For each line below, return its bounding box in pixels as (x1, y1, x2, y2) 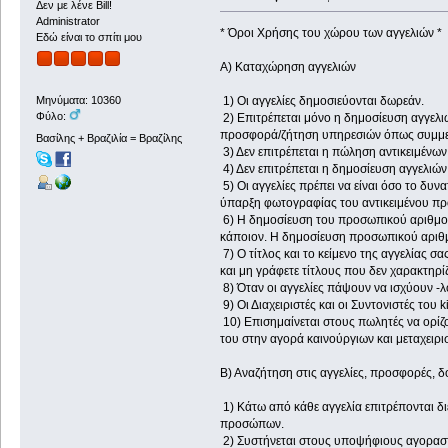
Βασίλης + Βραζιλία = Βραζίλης (35, 131, 182, 144)
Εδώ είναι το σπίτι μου (35, 30, 142, 43)
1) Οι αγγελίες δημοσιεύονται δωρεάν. (219, 93, 424, 108)
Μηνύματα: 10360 (35, 94, 121, 107)
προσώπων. (219, 416, 284, 431)
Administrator (35, 14, 100, 27)
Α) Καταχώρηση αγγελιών (219, 59, 356, 74)
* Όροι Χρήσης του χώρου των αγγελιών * (219, 25, 442, 40)
